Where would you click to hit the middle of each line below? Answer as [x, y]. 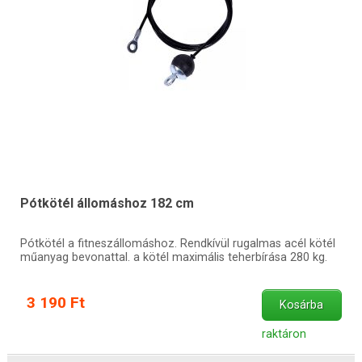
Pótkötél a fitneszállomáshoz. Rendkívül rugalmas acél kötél [177, 244]
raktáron [284, 335]
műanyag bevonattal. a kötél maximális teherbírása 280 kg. [173, 258]
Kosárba [302, 305]
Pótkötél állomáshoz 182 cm [107, 204]
